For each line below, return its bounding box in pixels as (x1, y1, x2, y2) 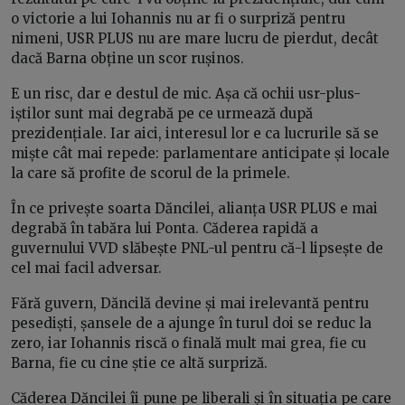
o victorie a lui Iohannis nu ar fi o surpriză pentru (11, 9, 345, 27)
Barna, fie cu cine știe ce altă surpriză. (11, 353, 268, 372)
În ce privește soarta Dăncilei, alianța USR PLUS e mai (11, 199, 378, 217)
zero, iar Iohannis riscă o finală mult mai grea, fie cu (11, 334, 366, 352)
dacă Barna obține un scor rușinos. (11, 49, 244, 67)
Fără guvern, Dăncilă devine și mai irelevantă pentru (11, 294, 369, 312)
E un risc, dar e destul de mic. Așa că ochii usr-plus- (11, 84, 361, 102)
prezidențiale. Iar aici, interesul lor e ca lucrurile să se (11, 124, 379, 142)
